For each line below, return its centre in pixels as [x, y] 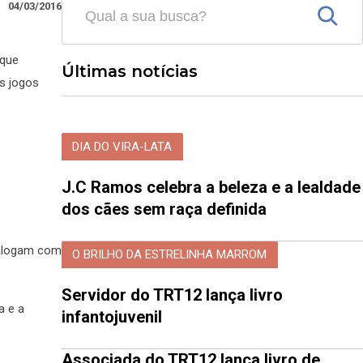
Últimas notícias [130, 72]
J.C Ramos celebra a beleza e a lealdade [211, 187]
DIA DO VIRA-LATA [122, 146]
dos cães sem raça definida [164, 209]
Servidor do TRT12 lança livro [172, 295]
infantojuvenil [114, 317]
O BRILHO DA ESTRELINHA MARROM [170, 255]
